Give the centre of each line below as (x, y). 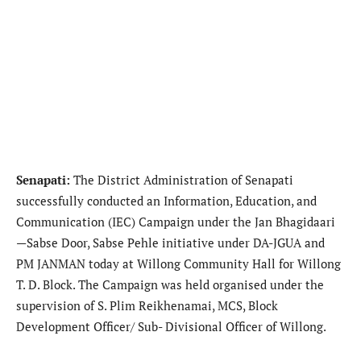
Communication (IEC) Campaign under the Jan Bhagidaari (176, 221)
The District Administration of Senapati (183, 179)
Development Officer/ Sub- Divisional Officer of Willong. (171, 326)
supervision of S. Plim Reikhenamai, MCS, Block (147, 305)
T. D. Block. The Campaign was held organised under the (170, 284)
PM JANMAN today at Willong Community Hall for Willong (178, 263)
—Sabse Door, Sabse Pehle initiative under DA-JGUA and (170, 242)
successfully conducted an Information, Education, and (166, 200)
